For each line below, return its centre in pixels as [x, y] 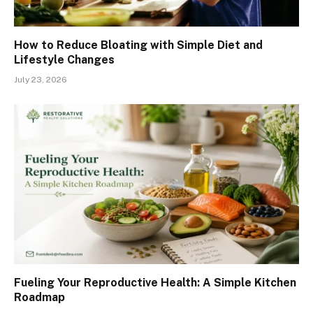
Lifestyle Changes [64, 59]
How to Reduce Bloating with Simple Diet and [138, 45]
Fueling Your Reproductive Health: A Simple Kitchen [155, 283]
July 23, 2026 [41, 79]
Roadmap [39, 298]
